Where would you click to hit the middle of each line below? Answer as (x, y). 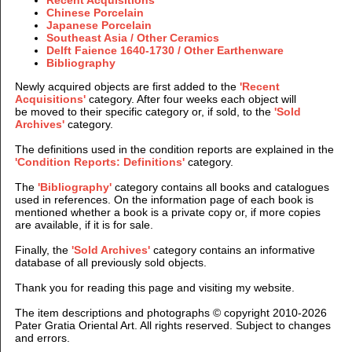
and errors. (42, 337)
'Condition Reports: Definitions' (101, 161)
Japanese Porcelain (99, 25)
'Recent (259, 86)
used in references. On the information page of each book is (164, 199)
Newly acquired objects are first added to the (127, 86)
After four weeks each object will (216, 99)
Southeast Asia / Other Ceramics (132, 37)
